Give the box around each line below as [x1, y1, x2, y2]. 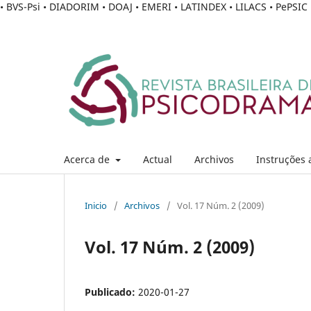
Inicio [85, 199, 107, 212]
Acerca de [64, 152, 112, 166]
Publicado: [85, 285, 138, 299]
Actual [142, 152, 172, 166]
